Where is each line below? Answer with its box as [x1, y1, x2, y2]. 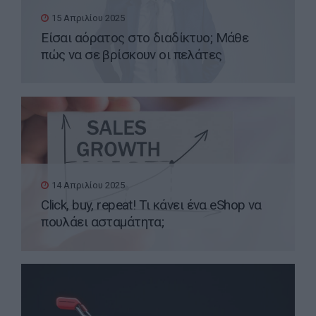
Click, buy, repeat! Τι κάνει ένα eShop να [41, 197, 262, 214]
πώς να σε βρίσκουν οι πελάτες [41, 47, 222, 63]
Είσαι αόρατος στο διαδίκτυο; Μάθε [41, 30, 249, 47]
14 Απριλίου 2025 [51, 179, 126, 190]
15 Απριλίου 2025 [51, 12, 126, 23]
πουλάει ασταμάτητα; [41, 214, 164, 231]
